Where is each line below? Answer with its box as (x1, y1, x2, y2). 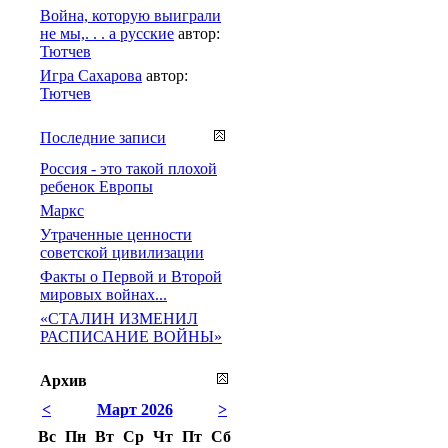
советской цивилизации (40, 243, 204, 261)
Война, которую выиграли (40, 6, 221, 24)
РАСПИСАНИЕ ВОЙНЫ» (40, 327, 222, 345)
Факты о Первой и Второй (40, 267, 222, 285)
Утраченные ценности (40, 225, 192, 243)
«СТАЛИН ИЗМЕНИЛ (40, 309, 198, 327)
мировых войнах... (40, 285, 167, 303)
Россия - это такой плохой (40, 159, 217, 177)
